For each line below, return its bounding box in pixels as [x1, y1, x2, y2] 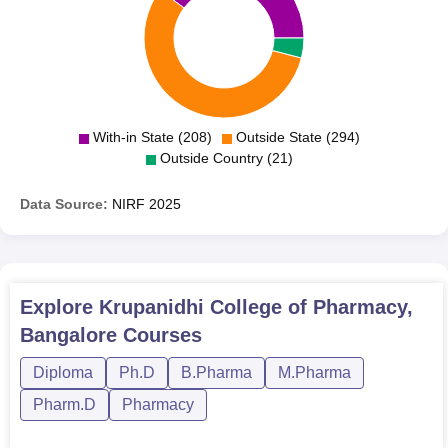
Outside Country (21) [159, 149, 293, 166]
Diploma [33, 363, 93, 381]
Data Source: [20, 195, 108, 212]
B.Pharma [181, 363, 252, 381]
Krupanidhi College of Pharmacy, [99, 295, 413, 318]
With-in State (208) [92, 128, 212, 145]
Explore [20, 295, 99, 318]
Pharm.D [33, 395, 96, 413]
